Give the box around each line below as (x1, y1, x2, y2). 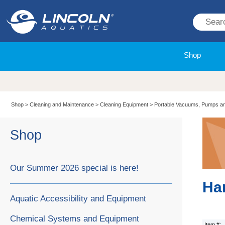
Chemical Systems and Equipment (10, 213, 139, 223)
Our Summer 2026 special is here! (10, 163, 139, 173)
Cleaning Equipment (100, 101, 149, 108)
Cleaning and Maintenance (30, 101, 94, 108)
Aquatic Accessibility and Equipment (10, 193, 146, 203)
